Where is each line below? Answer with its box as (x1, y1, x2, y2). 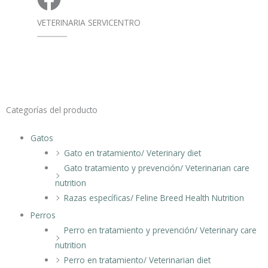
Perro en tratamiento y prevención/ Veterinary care (63, 224, 257, 236)
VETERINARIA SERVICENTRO (37, 16, 141, 28)
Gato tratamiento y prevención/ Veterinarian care (63, 162, 249, 173)
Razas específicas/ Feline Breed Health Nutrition (63, 191, 244, 203)
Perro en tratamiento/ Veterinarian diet (63, 254, 211, 266)
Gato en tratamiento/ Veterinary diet (63, 147, 201, 159)
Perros (31, 209, 56, 221)
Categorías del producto (6, 103, 98, 115)
